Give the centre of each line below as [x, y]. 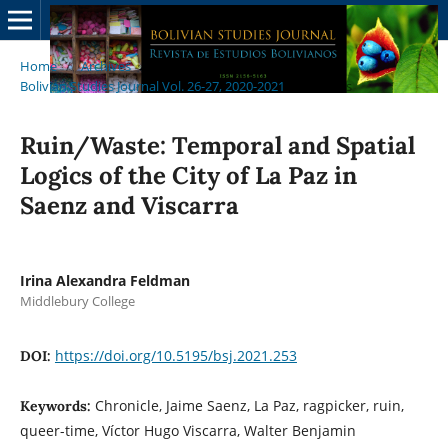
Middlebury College [77, 300]
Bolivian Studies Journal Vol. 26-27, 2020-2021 [152, 85]
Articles [330, 85]
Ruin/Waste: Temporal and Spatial [217, 145]
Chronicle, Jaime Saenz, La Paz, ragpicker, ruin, [249, 405]
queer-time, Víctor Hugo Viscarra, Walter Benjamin [187, 430]
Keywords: [57, 405]
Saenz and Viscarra [129, 205]
